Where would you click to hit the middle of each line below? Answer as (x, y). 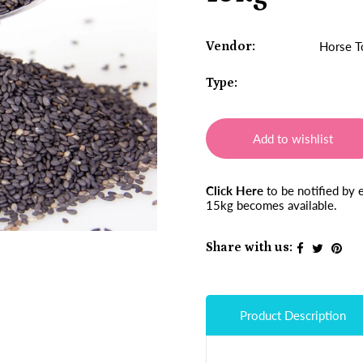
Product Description (293, 315)
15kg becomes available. (271, 205)
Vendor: (231, 46)
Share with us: (249, 247)
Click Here (235, 190)
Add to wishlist (293, 139)
